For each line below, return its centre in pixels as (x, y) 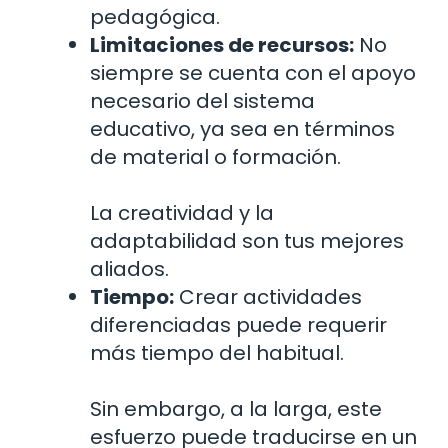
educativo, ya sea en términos (242, 128)
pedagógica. (155, 16)
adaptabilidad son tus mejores (247, 240)
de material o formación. (215, 156)
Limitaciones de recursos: (222, 44)
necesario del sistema (202, 100)
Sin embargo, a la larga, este (236, 408)
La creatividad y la (182, 212)
